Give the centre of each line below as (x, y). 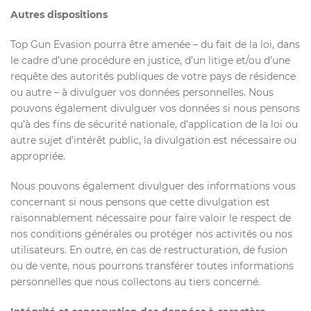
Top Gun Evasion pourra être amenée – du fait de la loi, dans (155, 44)
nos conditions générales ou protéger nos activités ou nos (151, 234)
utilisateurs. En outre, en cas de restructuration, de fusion (149, 250)
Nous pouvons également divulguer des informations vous (153, 186)
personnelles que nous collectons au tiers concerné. (135, 282)
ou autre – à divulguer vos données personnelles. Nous (142, 92)
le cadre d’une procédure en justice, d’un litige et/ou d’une (150, 60)
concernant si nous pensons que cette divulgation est (140, 202)
